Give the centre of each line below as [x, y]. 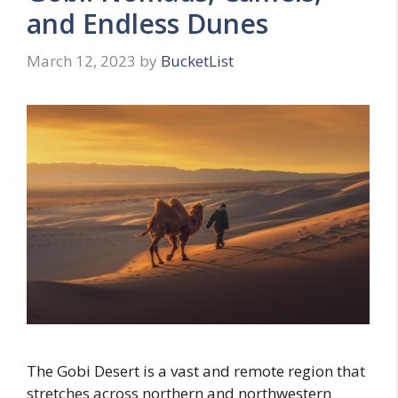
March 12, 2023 [81, 60]
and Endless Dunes [147, 24]
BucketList [197, 60]
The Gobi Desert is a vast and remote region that [196, 371]
